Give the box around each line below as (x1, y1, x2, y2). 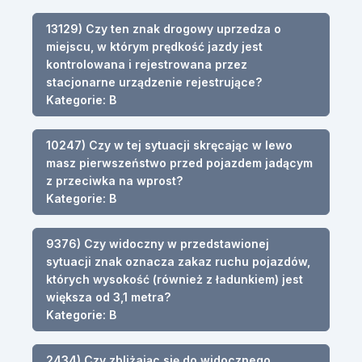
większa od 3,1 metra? (46, 289, 170, 304)
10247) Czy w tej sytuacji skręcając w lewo (46, 137, 293, 152)
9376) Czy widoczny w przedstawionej (46, 236, 269, 250)
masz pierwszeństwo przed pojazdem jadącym (46, 155, 313, 170)
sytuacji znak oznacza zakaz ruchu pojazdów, (46, 254, 310, 268)
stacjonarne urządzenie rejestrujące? (46, 74, 262, 89)
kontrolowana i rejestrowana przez (46, 57, 247, 71)
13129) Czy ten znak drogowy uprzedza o (46, 21, 281, 36)
